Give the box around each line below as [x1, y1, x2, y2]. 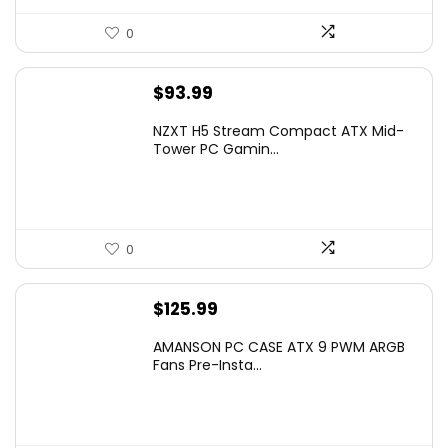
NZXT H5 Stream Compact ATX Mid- [153, 121, 404, 141]
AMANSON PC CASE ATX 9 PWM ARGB [153, 337, 405, 357]
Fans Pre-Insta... [153, 355, 262, 375]
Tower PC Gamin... [153, 139, 279, 159]
